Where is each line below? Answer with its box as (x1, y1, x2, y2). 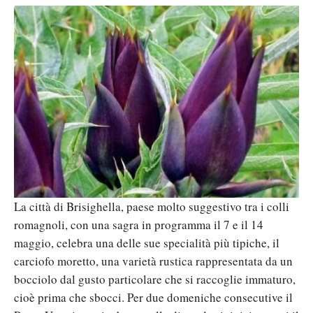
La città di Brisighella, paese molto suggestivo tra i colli (14, 198, 289, 214)
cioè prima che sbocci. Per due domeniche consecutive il (14, 289, 293, 305)
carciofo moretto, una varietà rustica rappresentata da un (14, 252, 293, 269)
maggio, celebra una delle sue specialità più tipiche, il (14, 234, 279, 251)
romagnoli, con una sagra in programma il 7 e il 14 (14, 216, 263, 233)
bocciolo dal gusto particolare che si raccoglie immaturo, (14, 270, 296, 287)
